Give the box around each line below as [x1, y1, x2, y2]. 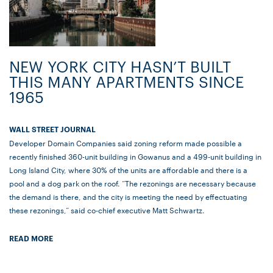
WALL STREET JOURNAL [9, 124, 96, 135]
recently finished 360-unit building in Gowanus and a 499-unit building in [9, 151, 261, 162]
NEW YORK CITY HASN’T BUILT [9, 56, 231, 77]
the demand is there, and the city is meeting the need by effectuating [9, 191, 247, 202]
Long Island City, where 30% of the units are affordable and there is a [9, 164, 247, 175]
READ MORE [9, 233, 53, 244]
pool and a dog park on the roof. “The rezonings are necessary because [9, 177, 256, 189]
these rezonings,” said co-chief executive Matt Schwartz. [9, 204, 205, 216]
